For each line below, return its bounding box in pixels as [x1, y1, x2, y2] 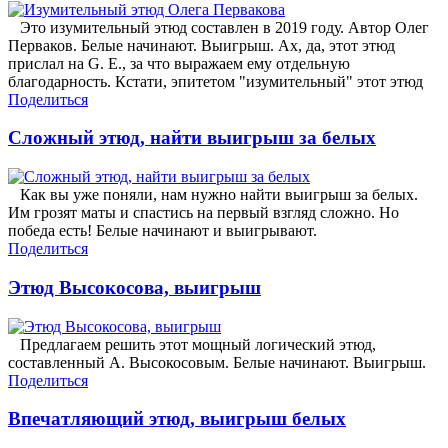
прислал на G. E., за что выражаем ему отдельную [8, 54, 350, 72]
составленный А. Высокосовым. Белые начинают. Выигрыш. [8, 353, 426, 371]
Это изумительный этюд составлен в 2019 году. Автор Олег [8, 18, 429, 36]
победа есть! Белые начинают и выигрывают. [8, 222, 317, 240]
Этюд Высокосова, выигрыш [8, 276, 261, 298]
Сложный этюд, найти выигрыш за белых [8, 127, 376, 149]
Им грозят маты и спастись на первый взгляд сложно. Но [8, 204, 399, 222]
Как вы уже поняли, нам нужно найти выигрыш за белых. [8, 186, 418, 204]
